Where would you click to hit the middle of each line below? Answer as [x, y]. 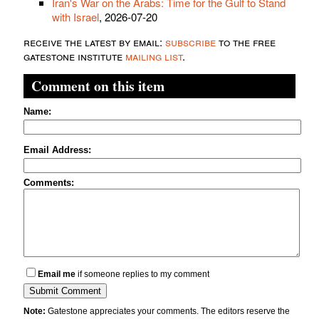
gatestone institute [74, 56]
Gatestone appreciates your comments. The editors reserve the [168, 312]
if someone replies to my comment [142, 274]
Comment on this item [98, 86]
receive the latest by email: [94, 42]
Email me [57, 274]
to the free [246, 42]
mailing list [154, 56]
